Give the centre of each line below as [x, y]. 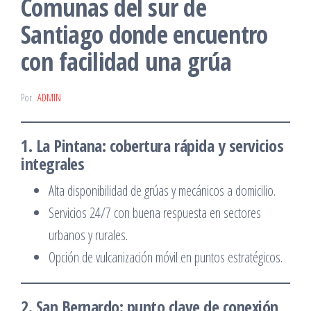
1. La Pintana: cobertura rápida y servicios [152, 145]
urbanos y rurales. [88, 235]
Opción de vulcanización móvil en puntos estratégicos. [166, 257]
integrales [53, 163]
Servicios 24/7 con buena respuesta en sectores [155, 213]
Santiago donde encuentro [144, 34]
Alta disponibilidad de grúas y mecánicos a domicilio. [162, 191]
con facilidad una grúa [126, 61]
